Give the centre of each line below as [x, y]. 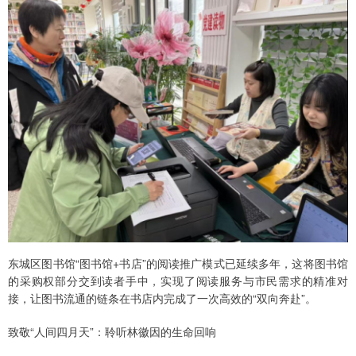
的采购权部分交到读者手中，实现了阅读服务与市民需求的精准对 [178, 280]
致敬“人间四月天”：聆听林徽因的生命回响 [112, 331]
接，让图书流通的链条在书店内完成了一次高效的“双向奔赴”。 [162, 298]
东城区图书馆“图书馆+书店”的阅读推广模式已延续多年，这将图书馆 [178, 263]
